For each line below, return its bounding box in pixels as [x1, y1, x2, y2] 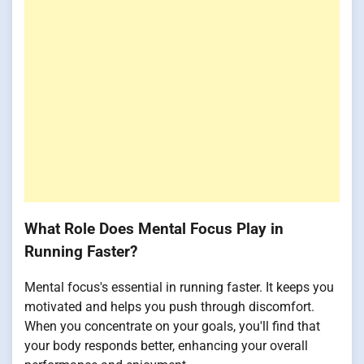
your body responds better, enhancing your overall [24, 338, 308, 354]
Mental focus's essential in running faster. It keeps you [24, 279, 334, 296]
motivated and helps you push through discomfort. [24, 299, 314, 315]
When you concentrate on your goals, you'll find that [24, 318, 320, 335]
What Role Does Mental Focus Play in [24, 219, 284, 238]
